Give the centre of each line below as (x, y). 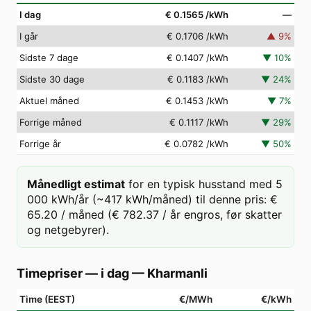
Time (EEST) (47, 299)
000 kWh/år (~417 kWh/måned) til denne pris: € (152, 199)
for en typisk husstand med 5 (205, 184)
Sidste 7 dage (49, 58)
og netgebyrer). (68, 230)
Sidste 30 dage (52, 79)
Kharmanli (177, 273)
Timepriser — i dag (73, 273)
